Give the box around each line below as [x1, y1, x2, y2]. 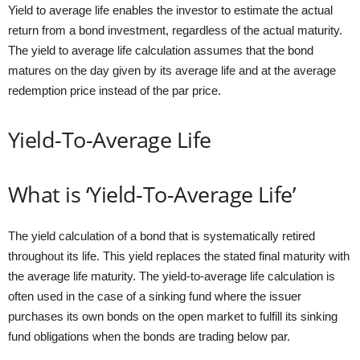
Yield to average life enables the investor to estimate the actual [8, 3, 333, 17]
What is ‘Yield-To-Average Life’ [8, 179, 297, 209]
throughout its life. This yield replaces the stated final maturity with [8, 249, 350, 263]
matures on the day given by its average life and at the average [8, 63, 336, 77]
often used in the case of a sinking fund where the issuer [8, 289, 301, 303]
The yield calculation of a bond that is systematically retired [8, 229, 315, 243]
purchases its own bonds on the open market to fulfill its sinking [8, 309, 337, 323]
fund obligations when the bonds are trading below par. [8, 329, 290, 343]
